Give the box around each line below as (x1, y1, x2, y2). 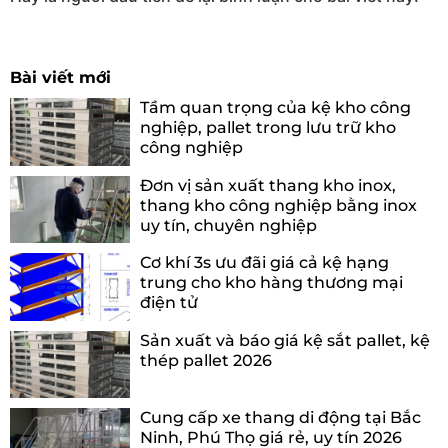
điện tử (140, 293, 198, 313)
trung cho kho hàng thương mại (140, 273, 403, 293)
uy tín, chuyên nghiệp (140, 215, 317, 235)
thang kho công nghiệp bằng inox (140, 195, 417, 215)
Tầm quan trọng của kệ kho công (140, 98, 411, 118)
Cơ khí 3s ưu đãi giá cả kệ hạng (140, 253, 389, 273)
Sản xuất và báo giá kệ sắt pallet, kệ (140, 330, 430, 350)
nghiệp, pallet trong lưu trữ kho (140, 118, 396, 138)
